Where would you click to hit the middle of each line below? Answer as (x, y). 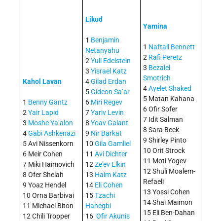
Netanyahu (102, 50)
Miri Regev (107, 102)
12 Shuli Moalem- (169, 171)
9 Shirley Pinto (165, 140)
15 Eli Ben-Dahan (169, 212)
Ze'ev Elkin (110, 164)
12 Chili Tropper (46, 216)
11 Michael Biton (48, 205)
